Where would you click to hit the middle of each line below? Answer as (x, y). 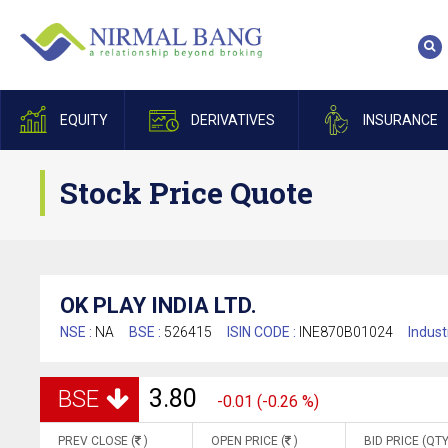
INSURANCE (400, 120)
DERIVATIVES (232, 120)
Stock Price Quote (186, 192)
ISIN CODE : (263, 332)
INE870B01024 (346, 332)
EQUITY (83, 120)
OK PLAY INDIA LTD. (158, 305)
